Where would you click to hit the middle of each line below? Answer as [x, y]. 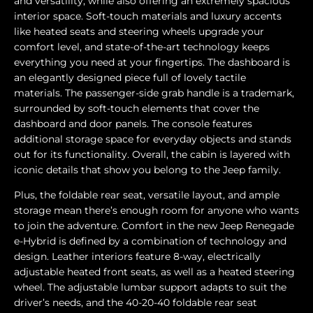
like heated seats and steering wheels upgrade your [139, 32]
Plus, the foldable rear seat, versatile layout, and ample [147, 195]
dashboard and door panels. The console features [133, 124]
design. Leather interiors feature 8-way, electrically [137, 257]
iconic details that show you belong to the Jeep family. [147, 170]
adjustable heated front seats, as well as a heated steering [154, 272]
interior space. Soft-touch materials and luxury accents [148, 16]
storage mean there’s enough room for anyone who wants [156, 211]
